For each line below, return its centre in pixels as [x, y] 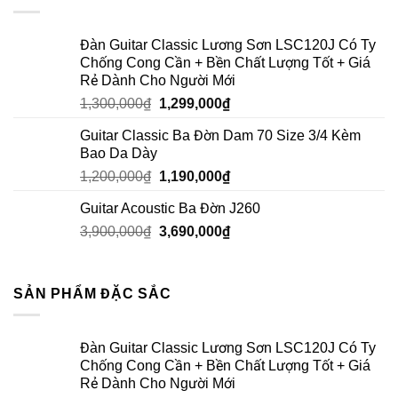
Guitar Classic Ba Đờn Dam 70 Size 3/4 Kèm [220, 135]
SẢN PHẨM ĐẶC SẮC [92, 293]
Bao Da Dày [119, 153]
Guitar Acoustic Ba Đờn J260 [170, 208]
